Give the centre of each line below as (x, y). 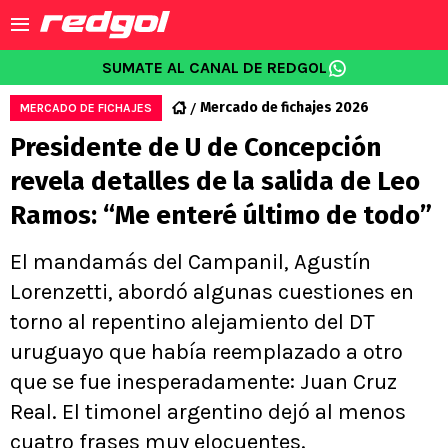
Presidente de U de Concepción (195, 147)
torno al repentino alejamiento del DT (192, 322)
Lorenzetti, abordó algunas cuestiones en (212, 292)
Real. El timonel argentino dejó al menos (208, 412)
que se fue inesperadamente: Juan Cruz (203, 382)
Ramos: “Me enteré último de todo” (221, 215)
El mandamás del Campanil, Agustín (190, 262)
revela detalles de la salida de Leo (215, 181)
